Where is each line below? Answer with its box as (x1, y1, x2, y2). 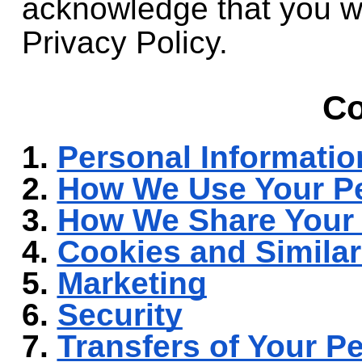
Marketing (57, 265, 207, 301)
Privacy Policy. (21, 24, 228, 60)
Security (57, 297, 183, 332)
